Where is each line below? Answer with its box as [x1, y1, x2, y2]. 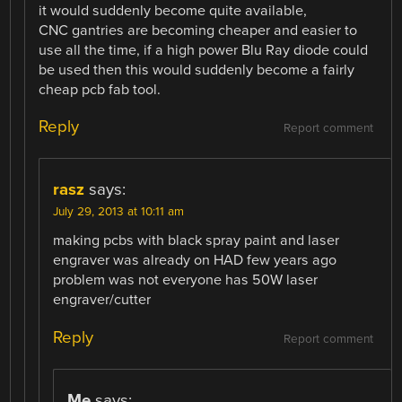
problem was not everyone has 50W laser [53, 271, 319, 290]
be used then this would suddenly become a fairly [39, 61, 355, 80]
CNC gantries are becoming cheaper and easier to [39, 22, 358, 40]
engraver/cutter [53, 291, 152, 310]
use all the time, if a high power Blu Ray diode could [39, 41, 369, 60]
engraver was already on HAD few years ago [53, 251, 337, 270]
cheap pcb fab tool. [39, 81, 162, 100]
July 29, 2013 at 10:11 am [53, 205, 185, 220]
